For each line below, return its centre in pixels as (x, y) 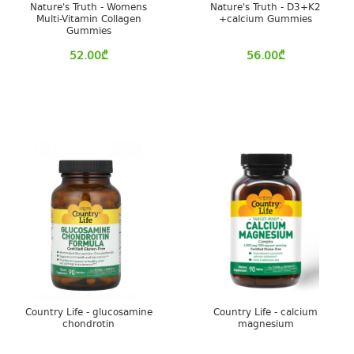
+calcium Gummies (265, 20)
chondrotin (88, 325)
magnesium (265, 325)
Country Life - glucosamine (88, 313)
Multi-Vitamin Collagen (88, 20)
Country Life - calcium (265, 313)
